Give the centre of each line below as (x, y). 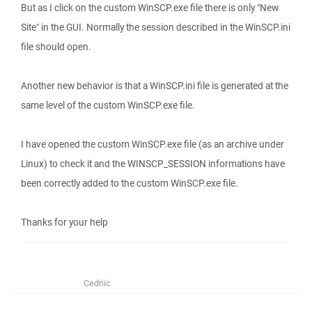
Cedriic (97, 283)
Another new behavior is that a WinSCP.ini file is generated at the (155, 86)
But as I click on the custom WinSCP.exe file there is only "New (150, 8)
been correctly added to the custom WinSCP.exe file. (130, 183)
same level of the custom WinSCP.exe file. (108, 105)
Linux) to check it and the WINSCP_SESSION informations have (153, 164)
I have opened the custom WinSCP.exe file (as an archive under (153, 144)
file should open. (56, 47)
